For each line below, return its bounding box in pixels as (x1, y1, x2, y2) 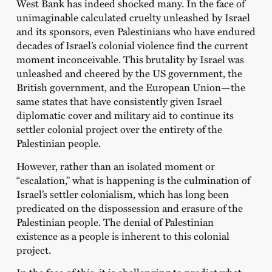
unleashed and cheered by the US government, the (16, 66, 242, 81)
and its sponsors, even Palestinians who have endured (16, 24, 256, 39)
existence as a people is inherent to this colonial (16, 228, 229, 243)
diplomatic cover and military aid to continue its (16, 107, 234, 123)
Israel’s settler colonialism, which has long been (16, 186, 229, 201)
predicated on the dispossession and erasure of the (16, 200, 243, 215)
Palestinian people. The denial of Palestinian (16, 214, 214, 229)
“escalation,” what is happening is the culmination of (16, 172, 250, 187)
